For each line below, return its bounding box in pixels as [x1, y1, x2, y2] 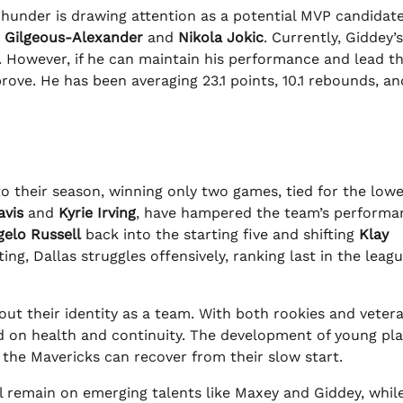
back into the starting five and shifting [81, 226, 359, 244]
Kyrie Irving [58, 204, 136, 222]
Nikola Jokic [178, 28, 264, 46]
